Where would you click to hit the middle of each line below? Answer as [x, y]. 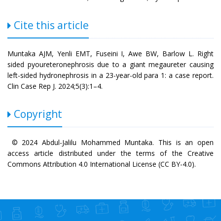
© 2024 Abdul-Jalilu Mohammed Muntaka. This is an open [110, 142]
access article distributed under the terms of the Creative [110, 153]
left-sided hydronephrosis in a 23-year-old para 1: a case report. [110, 75]
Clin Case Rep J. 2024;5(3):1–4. [55, 86]
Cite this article [50, 25]
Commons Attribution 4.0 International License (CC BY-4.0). [102, 164]
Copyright [37, 114]
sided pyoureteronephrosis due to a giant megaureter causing [110, 64]
